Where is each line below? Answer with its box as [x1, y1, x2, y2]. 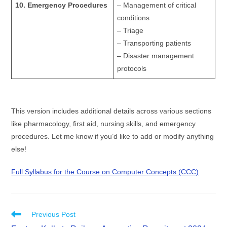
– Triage [117, 26, 144, 34]
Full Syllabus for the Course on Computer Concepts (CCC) [11, 167, 199, 176]
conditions [117, 14, 150, 22]
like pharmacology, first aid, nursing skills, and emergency [11, 119, 196, 128]
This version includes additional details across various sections [11, 106, 212, 115]
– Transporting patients [117, 39, 192, 47]
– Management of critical [117, 1, 197, 9]
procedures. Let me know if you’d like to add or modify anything [11, 132, 214, 140]
